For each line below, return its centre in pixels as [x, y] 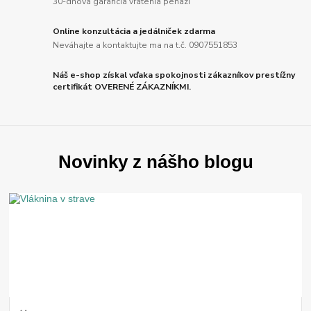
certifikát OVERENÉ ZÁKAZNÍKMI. [122, 86]
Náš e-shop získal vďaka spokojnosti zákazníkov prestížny [174, 75]
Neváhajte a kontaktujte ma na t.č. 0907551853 [145, 45]
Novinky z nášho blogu [155, 162]
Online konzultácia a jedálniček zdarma [134, 32]
